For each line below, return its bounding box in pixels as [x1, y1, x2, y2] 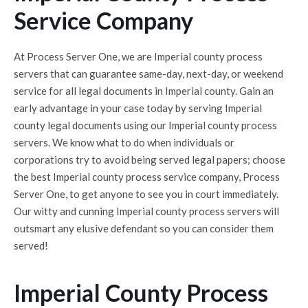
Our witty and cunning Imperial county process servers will [14, 205, 279, 217]
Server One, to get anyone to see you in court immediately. [14, 188, 278, 200]
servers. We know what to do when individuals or [14, 136, 234, 148]
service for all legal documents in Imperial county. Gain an [14, 85, 274, 97]
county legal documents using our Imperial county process [14, 119, 277, 131]
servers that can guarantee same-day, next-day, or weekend [14, 67, 283, 80]
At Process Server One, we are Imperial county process [14, 50, 263, 63]
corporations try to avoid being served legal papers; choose [14, 153, 285, 166]
